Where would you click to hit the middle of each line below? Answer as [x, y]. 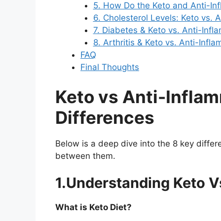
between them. [85, 156]
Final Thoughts [110, 67]
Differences [105, 117]
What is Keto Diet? [93, 207]
